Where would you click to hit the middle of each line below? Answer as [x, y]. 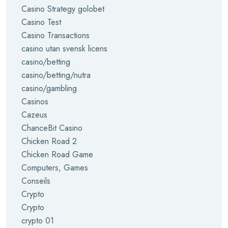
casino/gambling [49, 88]
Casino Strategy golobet [63, 9]
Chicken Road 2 [49, 141]
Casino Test [41, 22]
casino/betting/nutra [56, 75]
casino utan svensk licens [64, 49]
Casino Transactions [55, 35]
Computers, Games [55, 168]
